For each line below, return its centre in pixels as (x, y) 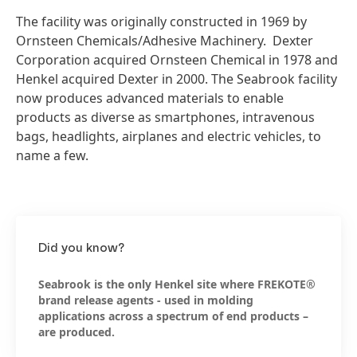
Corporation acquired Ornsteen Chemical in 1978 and (177, 60)
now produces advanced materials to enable (150, 98)
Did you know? (81, 248)
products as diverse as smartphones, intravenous (165, 117)
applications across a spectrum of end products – (173, 316)
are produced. (76, 332)
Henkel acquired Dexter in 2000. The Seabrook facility (177, 79)
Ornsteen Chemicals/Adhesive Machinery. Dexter (165, 41)
